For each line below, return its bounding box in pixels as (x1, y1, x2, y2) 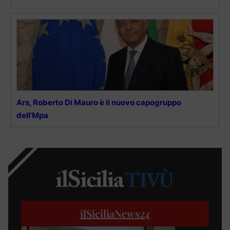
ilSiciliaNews (80, 206, 140, 221)
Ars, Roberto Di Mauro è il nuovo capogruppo (16, 97, 181, 107)
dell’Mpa (16, 110, 48, 120)
